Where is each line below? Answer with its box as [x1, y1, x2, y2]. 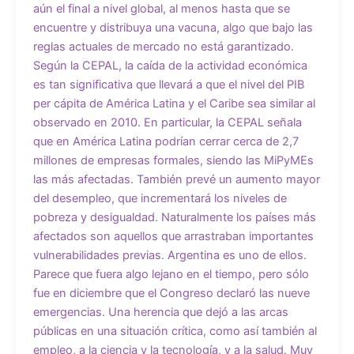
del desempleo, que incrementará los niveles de [32, 190, 287, 205]
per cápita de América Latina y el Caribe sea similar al [32, 96, 315, 111]
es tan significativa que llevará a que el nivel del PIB [32, 77, 304, 92]
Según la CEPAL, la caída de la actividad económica [32, 58, 307, 73]
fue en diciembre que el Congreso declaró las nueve [32, 285, 310, 300]
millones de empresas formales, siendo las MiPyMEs [32, 153, 314, 168]
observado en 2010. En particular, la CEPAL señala [32, 115, 302, 130]
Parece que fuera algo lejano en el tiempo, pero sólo [32, 266, 309, 281]
